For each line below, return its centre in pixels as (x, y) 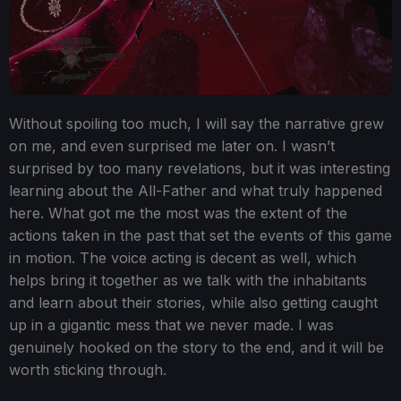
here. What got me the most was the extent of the (178, 213)
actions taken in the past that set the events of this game (200, 235)
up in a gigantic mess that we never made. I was (171, 324)
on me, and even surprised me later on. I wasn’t (172, 145)
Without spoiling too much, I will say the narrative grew (196, 123)
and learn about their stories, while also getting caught (193, 302)
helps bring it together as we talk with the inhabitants (188, 280)
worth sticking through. (88, 369)
